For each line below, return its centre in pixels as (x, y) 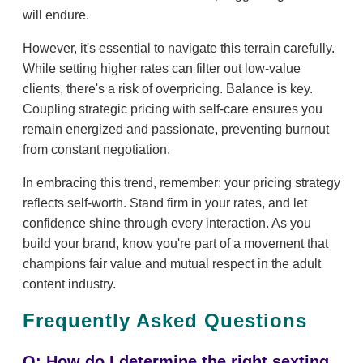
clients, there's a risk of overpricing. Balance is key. (168, 88)
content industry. (69, 284)
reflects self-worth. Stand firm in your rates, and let (165, 203)
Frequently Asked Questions (165, 321)
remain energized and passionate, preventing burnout (176, 129)
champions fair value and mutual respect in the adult (172, 263)
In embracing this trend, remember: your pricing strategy (181, 182)
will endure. (56, 15)
